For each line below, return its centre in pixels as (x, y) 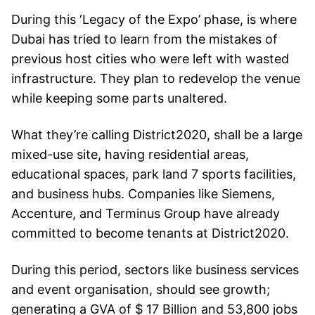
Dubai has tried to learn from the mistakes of (144, 39)
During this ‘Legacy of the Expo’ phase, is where (154, 19)
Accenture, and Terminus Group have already (146, 213)
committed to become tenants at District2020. (150, 233)
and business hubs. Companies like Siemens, (143, 193)
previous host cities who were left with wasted (150, 58)
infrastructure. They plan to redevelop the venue (156, 78)
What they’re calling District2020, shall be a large (157, 134)
